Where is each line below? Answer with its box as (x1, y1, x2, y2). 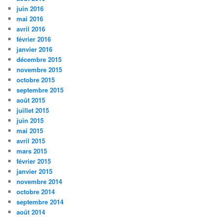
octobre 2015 (16, 75, 55, 85)
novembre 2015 (16, 65, 62, 75)
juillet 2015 (16, 106, 49, 115)
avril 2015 (16, 136, 46, 146)
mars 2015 (16, 146, 47, 156)
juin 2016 (16, 4, 44, 14)
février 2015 (16, 156, 51, 166)
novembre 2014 (16, 177, 62, 186)
